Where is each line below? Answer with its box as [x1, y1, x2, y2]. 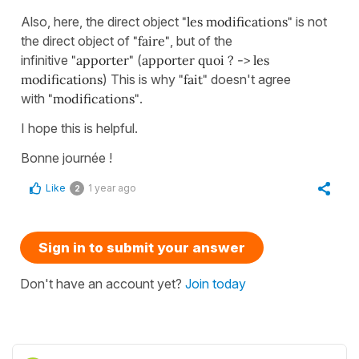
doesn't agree [211, 71, 291, 87]
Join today [185, 275, 246, 292]
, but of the [170, 32, 232, 49]
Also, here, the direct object [21, 13, 182, 30]
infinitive [21, 51, 71, 68]
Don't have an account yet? [20, 275, 185, 292]
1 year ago [88, 181, 136, 194]
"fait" [179, 71, 211, 87]
